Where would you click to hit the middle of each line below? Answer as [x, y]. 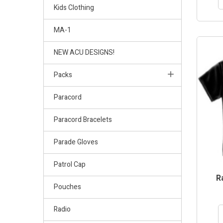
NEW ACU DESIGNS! [84, 52]
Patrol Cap [70, 164]
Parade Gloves [76, 142]
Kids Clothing [74, 7]
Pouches [67, 187]
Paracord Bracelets [83, 119]
